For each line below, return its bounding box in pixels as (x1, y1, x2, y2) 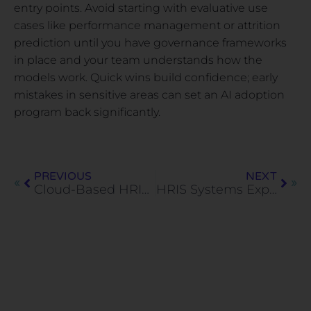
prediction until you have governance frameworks (14, 35, 287, 49)
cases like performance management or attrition (14, 18, 280, 32)
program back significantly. (14, 105, 160, 119)
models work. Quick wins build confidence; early (14, 70, 278, 84)
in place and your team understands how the (14, 53, 262, 67)
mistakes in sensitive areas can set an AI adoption (14, 87, 285, 101)
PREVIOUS (34, 169, 92, 183)
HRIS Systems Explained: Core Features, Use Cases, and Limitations (269, 181, 277, 197)
